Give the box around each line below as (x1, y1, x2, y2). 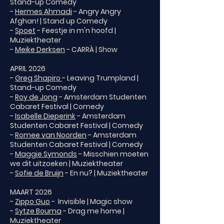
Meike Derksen (15, 44, 65, 54)
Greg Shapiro (15, 73, 62, 83)
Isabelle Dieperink (15, 111, 75, 121)
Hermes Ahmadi (15, 6, 72, 16)
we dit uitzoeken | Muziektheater (10, 158, 123, 168)
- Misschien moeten (77, 149, 148, 159)
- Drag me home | (61, 206, 124, 216)
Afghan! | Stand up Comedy (10, 16, 107, 26)
